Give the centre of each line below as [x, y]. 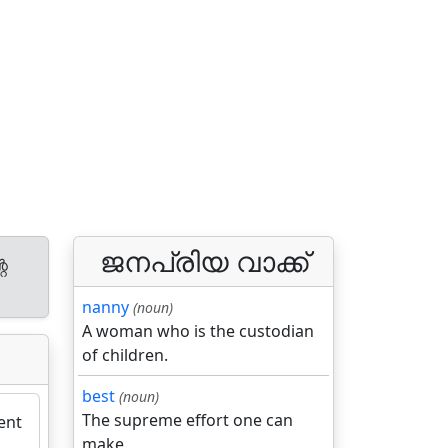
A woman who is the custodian [198, 331]
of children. [125, 355]
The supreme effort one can [187, 420]
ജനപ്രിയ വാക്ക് [203, 261]
